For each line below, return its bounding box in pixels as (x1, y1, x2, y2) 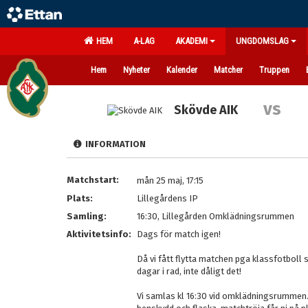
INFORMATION (81, 139, 146, 149)
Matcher (214, 65, 243, 75)
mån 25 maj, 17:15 (137, 175, 203, 186)
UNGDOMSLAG (236, 36, 289, 46)
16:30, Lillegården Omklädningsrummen (137, 211, 294, 221)
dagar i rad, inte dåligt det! (137, 266, 241, 276)
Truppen (259, 65, 289, 75)
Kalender (166, 65, 197, 75)
